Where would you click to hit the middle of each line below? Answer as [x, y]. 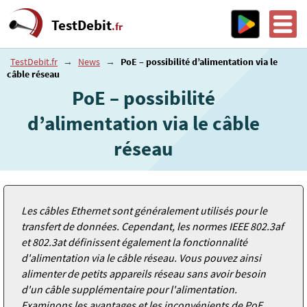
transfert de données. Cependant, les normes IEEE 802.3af [152, 226]
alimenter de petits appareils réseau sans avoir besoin [144, 273]
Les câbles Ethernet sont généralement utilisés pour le [144, 210]
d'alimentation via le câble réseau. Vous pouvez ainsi [141, 257]
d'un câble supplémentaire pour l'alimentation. [129, 289]
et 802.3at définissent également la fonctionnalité [134, 242]
